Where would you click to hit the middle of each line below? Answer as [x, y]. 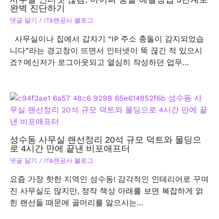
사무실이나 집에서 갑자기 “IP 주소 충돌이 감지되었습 [107, 39]
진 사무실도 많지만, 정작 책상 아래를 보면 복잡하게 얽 [107, 191]
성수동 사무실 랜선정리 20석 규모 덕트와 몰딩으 [106, 139]
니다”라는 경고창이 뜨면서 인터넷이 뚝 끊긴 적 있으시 [106, 51]
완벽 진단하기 [37, 8]
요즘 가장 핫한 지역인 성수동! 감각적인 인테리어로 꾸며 [109, 179]
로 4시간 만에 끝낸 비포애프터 [70, 148]
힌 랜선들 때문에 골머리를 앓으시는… [77, 203]
